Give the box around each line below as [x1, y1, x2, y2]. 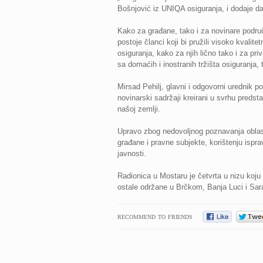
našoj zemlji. [117, 104, 160, 113]
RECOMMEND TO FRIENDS [117, 214, 193, 220]
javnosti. [117, 149, 146, 158]
